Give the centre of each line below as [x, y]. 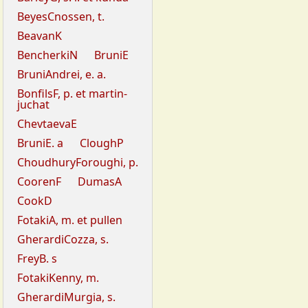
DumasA [100, 182]
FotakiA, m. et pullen [70, 220]
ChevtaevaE [47, 124]
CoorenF [39, 182]
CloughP [102, 143]
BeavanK [40, 36]
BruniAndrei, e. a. [62, 75]
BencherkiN [47, 55]
